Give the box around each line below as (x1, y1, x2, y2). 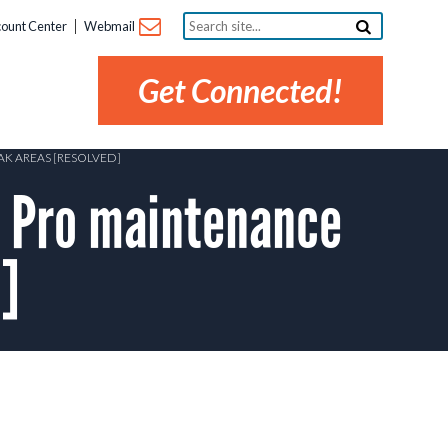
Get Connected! (138, 71, 343, 111)
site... (182, 25, 216, 45)
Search (182, 9, 230, 29)
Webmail (84, 18, 137, 35)
